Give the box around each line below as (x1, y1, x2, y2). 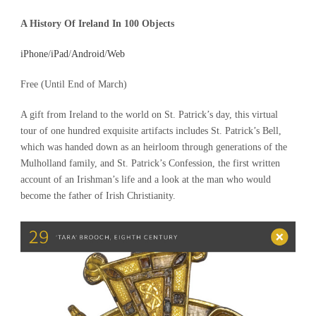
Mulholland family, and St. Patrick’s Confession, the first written (20, 157, 280, 169)
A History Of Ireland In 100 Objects (20, 18, 174, 29)
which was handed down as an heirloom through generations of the (20, 141, 287, 152)
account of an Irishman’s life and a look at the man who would (20, 174, 271, 185)
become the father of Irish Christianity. (20, 190, 176, 201)
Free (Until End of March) (20, 78, 127, 90)
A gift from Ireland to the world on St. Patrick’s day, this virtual (20, 109, 278, 120)
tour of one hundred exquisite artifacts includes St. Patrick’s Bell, (20, 125, 281, 136)
